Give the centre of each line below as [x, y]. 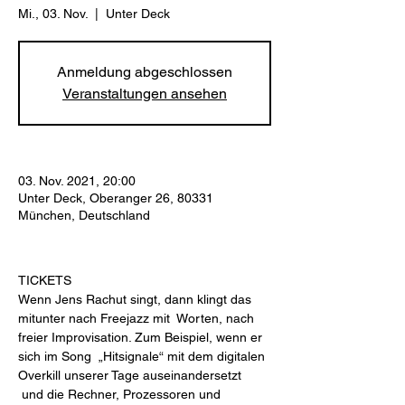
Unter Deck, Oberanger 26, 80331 [116, 198]
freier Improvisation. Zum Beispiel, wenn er [142, 337]
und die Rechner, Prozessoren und [121, 394]
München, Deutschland [84, 215]
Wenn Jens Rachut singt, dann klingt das [137, 299]
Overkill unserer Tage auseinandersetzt [132, 375]
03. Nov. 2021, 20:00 [77, 181]
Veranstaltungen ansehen [145, 94]
